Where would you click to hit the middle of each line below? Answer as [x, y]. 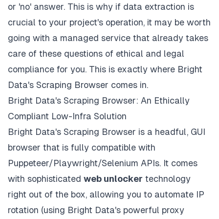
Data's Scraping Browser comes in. [78, 85]
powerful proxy [154, 210]
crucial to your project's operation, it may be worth [109, 22]
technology [167, 179]
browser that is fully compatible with [82, 148]
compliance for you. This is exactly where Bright [105, 69]
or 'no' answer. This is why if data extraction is [101, 7]
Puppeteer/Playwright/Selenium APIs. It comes [103, 163]
